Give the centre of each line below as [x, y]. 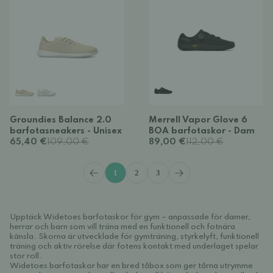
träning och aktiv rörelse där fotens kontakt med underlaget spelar [134, 246]
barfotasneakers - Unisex [66, 131]
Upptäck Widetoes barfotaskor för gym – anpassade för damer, [130, 217]
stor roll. [26, 256]
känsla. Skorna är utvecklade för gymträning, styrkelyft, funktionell [134, 237]
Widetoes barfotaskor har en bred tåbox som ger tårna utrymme [131, 266]
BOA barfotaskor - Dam [202, 131]
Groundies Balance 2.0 [61, 120]
